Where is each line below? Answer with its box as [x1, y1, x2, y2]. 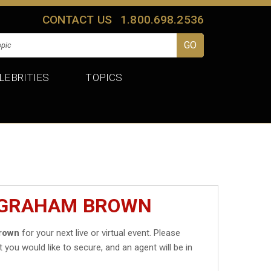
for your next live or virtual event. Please [19, 227, 181, 238]
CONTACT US [42, 12, 113, 27]
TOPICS [85, 71, 123, 83]
